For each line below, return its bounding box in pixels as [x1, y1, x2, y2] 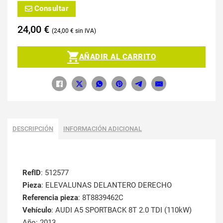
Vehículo [22, 206, 51, 215]
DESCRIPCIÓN [12, 125, 53, 133]
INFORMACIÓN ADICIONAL [63, 125, 142, 133]
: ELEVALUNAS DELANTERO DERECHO [41, 181, 172, 190]
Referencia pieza [22, 193, 78, 203]
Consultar [34, 4, 68, 13]
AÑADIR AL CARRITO [79, 52, 156, 61]
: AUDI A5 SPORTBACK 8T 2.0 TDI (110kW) [51, 206, 192, 215]
